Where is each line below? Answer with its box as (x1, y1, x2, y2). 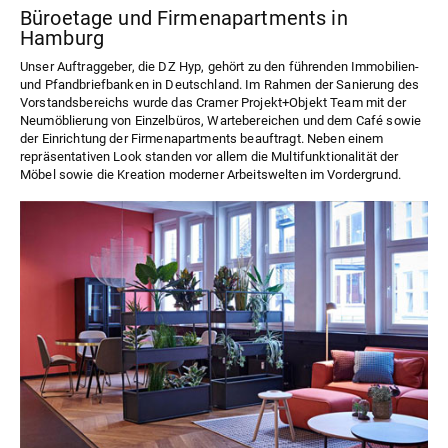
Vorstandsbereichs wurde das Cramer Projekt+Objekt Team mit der (20, 94, 406, 110)
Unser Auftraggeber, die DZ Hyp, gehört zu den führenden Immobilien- (20, 58, 420, 74)
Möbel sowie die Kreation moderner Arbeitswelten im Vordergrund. (20, 166, 402, 182)
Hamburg (20, 25, 105, 50)
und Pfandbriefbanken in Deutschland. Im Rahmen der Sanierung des (20, 76, 420, 92)
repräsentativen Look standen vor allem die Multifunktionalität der (20, 148, 399, 164)
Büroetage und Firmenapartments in (20, 5, 348, 30)
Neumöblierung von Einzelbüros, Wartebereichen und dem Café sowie (20, 112, 422, 128)
